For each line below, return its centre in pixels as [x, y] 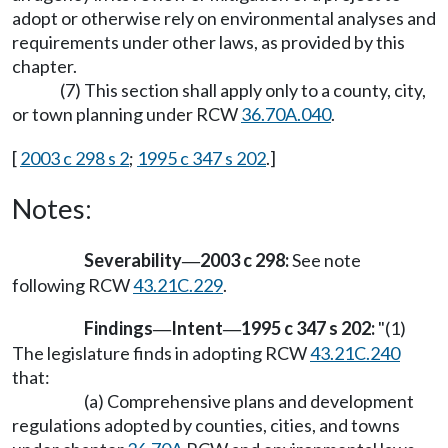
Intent [197, 328]
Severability [133, 260]
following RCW [72, 285]
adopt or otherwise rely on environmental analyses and [224, 18]
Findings [118, 328]
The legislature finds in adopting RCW [161, 353]
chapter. [44, 66]
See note [325, 260]
